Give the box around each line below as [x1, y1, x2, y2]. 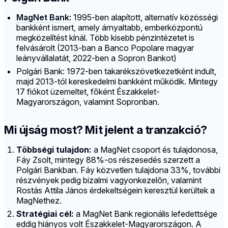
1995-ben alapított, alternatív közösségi [71, 12, 218, 23]
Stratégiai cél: [16, 209, 74, 219]
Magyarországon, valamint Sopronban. [16, 97, 159, 107]
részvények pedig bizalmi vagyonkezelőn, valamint [16, 175, 202, 186]
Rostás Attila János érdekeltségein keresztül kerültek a [16, 185, 215, 196]
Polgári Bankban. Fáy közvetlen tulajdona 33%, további [16, 165, 220, 176]
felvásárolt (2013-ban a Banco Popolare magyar [16, 43, 194, 53]
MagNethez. [16, 195, 62, 206]
